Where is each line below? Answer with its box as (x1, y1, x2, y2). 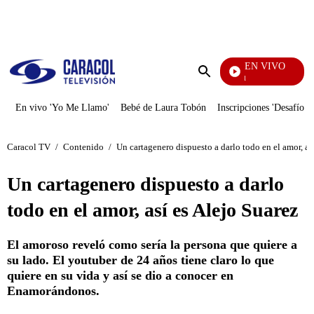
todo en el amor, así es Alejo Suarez (7, 199, 298, 221)
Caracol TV (7, 141, 50, 152)
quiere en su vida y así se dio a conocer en (7, 268, 233, 282)
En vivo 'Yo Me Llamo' (15, 102, 109, 113)
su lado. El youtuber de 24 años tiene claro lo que (7, 253, 274, 267)
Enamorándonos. (7, 284, 100, 298)
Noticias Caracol (196, 74, 243, 82)
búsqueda (204, 92, 246, 104)
